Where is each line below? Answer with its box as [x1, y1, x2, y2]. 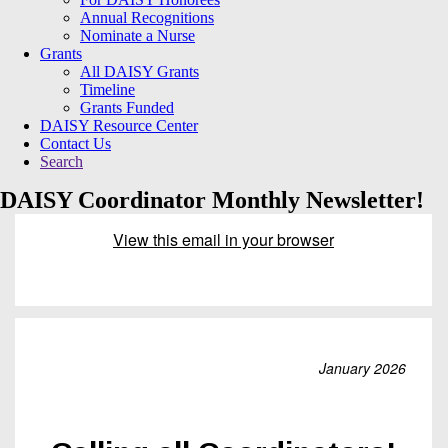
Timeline [80, 80, 135, 98]
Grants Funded [80, 98, 174, 116]
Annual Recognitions [80, 8, 214, 26]
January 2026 [319, 357, 406, 378]
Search [40, 152, 83, 170]
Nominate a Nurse [80, 26, 195, 44]
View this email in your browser [113, 227, 334, 251]
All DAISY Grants [80, 62, 199, 80]
